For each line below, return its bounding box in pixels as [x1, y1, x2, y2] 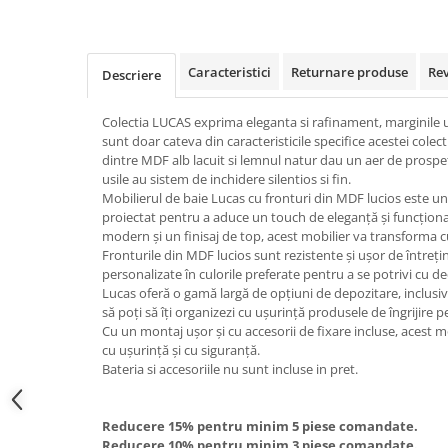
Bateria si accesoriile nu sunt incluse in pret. [102, 360, 358, 378]
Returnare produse [291, 63, 408, 81]
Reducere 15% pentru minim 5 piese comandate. [102, 417, 418, 435]
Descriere [102, 66, 161, 84]
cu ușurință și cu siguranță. [102, 341, 260, 359]
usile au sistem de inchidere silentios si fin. [102, 170, 351, 188]
